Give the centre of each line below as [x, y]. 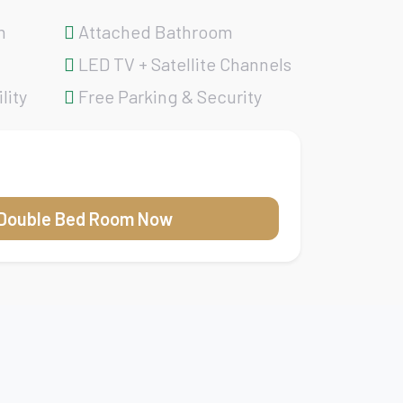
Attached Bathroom [154, 31]
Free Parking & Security [168, 96]
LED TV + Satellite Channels [183, 64]
